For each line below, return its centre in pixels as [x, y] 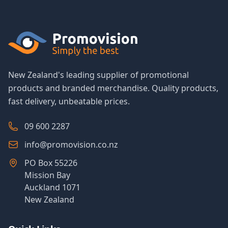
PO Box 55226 [51, 163]
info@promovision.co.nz [71, 145]
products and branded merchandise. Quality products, [113, 88]
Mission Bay [47, 175]
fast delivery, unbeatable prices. [69, 101]
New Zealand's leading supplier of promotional [98, 75]
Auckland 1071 [52, 187]
